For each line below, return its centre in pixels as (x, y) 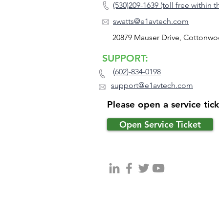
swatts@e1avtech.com (151, 21)
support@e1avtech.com (152, 85)
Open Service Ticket (160, 124)
